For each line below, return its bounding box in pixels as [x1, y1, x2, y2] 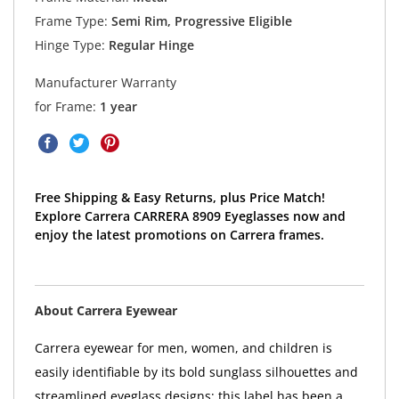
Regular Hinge [104, 37, 194, 54]
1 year [99, 98, 137, 116]
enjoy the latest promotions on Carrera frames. [34, 226, 324, 244]
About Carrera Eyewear [34, 302, 177, 320]
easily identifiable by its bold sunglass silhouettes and [34, 363, 358, 381]
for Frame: [34, 98, 100, 116]
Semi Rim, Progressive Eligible [107, 12, 292, 30]
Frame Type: [34, 12, 108, 30]
